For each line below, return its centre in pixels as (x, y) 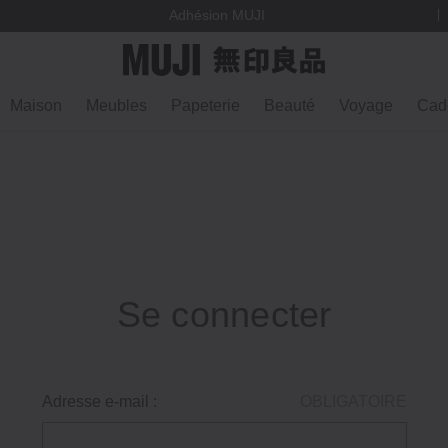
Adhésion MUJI (216, 15)
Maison (36, 105)
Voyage (366, 105)
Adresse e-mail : (99, 401)
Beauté (289, 105)
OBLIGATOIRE (353, 401)
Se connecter (224, 314)
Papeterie (205, 105)
